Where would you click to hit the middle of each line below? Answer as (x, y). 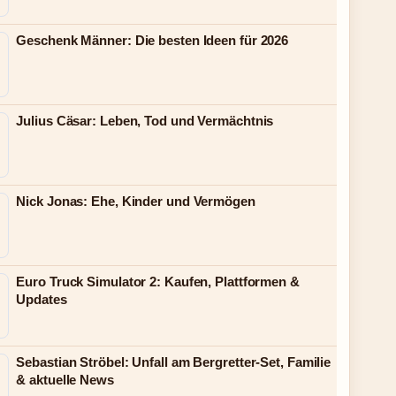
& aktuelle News (65, 380)
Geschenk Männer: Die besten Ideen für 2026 (152, 40)
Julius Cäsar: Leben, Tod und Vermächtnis (145, 121)
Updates (42, 299)
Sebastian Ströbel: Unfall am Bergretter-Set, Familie (174, 362)
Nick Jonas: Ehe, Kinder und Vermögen (136, 201)
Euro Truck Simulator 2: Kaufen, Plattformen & (158, 282)
